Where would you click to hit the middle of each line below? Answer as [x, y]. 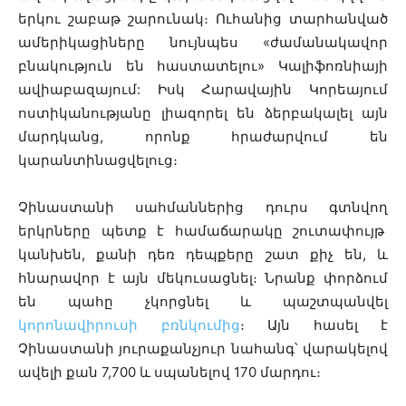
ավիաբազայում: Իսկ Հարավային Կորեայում [203, 89]
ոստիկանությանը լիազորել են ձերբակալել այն [203, 112]
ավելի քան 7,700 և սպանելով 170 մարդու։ [171, 372]
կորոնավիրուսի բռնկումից [129, 324]
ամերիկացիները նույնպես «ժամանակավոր [203, 42]
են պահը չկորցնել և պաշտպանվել [203, 301]
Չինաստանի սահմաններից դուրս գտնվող [203, 207]
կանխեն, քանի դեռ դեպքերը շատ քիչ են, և [203, 254]
